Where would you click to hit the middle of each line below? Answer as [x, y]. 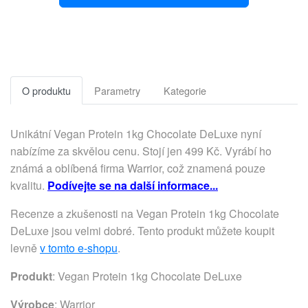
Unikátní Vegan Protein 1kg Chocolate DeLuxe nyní [136, 134]
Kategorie [185, 90]
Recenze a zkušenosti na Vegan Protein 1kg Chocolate [145, 213]
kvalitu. [29, 185]
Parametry [117, 90]
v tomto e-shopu [79, 248]
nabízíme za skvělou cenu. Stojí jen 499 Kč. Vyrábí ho [141, 151]
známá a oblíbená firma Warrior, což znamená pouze [138, 168]
